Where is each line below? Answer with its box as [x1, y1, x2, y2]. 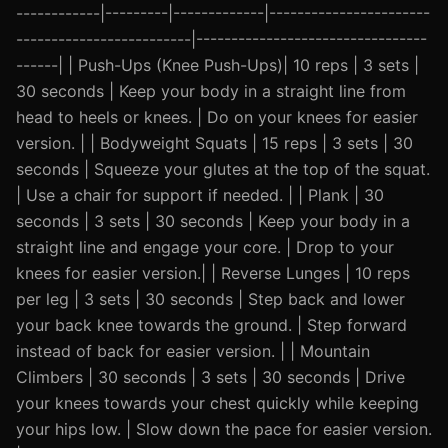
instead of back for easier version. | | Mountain [16, 341, 370, 361]
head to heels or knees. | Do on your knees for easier [16, 107, 418, 127]
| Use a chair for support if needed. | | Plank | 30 [16, 185, 384, 205]
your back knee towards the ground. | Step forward [16, 315, 407, 335]
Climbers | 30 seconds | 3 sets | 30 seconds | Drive [16, 367, 405, 387]
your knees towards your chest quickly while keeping [16, 393, 419, 413]
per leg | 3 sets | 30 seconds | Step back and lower [16, 289, 405, 309]
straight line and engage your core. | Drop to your [16, 237, 394, 257]
